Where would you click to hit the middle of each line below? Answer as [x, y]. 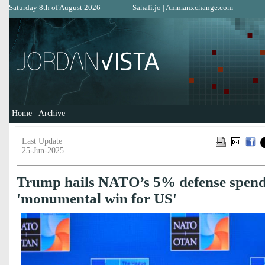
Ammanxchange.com [199, 7]
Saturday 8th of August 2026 [55, 7]
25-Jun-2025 [43, 151]
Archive [52, 113]
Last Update [42, 141]
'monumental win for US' [97, 198]
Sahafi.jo [147, 7]
